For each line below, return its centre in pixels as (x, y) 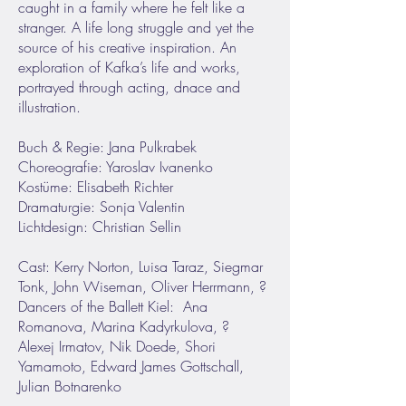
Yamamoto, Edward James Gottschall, (131, 366)
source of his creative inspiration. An (127, 47)
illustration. (49, 107)
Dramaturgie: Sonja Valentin (101, 207)
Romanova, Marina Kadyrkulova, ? (124, 326)
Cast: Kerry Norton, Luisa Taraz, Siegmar (140, 266)
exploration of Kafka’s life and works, (129, 67)
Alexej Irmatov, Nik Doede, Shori (117, 346)
